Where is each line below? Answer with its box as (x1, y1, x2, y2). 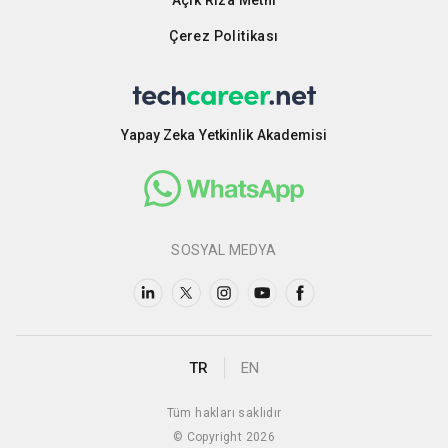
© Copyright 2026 (172, 429, 276, 444)
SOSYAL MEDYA (171, 242, 277, 258)
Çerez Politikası (169, 28, 279, 44)
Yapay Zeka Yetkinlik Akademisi (120, 127, 328, 143)
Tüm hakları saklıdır (166, 405, 282, 420)
